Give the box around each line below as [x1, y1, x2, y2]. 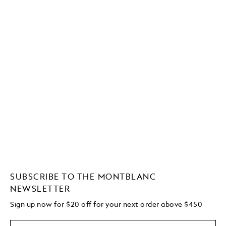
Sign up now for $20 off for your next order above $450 [10, 201, 203, 208]
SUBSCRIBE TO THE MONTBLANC [10, 173, 156, 182]
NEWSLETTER [10, 185, 71, 194]
